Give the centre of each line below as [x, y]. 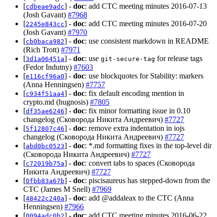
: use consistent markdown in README [147, 41]
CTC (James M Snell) [58, 189]
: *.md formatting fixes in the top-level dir [148, 145]
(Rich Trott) [42, 49]
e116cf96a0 [45, 76]
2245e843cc [45, 24]
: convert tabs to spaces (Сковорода [140, 163]
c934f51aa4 [45, 93]
